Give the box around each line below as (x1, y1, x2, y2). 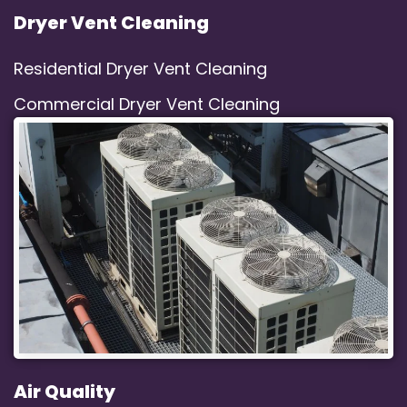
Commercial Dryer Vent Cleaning (14, 93, 280, 116)
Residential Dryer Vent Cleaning (14, 57, 267, 81)
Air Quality (14, 378, 115, 404)
